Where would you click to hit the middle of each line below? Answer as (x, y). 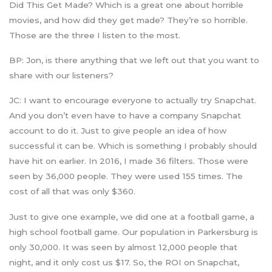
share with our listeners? (61, 75)
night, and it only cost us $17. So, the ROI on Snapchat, (124, 262)
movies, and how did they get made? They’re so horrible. (128, 20)
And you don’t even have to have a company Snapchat (125, 116)
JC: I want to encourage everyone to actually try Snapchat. (133, 100)
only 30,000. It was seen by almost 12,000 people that (123, 247)
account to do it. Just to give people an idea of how (118, 131)
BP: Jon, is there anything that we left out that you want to (134, 60)
